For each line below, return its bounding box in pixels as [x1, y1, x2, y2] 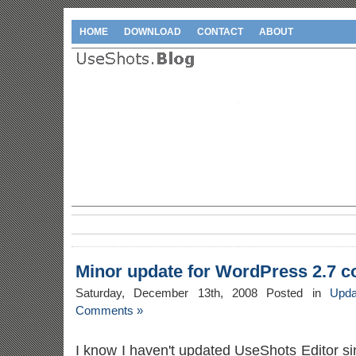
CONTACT [197, 26, 243, 37]
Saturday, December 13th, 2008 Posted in [75, 287, 330, 300]
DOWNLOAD [124, 26, 181, 37]
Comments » [75, 304, 143, 317]
